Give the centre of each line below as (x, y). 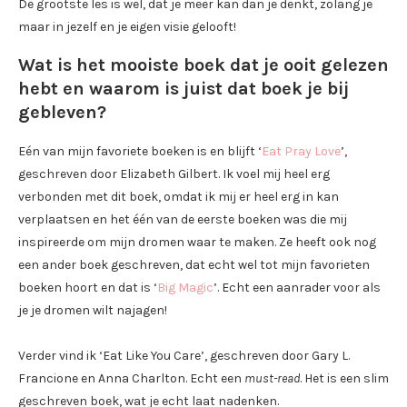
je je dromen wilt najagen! (93, 310)
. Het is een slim (344, 378)
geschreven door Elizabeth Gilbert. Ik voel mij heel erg (174, 174)
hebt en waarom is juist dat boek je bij (184, 88)
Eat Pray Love (301, 151)
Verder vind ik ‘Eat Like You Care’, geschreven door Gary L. (184, 355)
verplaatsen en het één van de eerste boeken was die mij (183, 219)
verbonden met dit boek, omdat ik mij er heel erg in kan (179, 196)
